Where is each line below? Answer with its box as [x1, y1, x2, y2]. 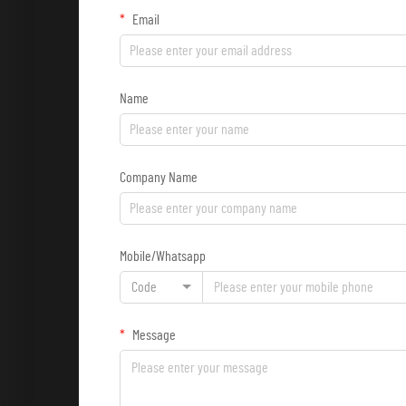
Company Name [120, 170, 198, 185]
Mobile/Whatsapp [120, 249, 206, 264]
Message [130, 328, 176, 343]
